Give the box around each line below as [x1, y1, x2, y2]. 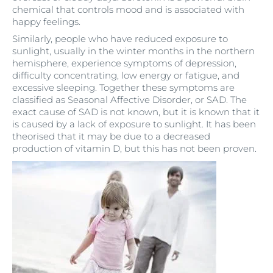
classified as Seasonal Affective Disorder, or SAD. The [12, 94, 247, 106]
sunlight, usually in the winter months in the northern [12, 45, 255, 57]
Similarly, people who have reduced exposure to [12, 33, 228, 45]
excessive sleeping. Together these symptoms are [12, 82, 235, 94]
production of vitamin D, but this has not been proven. [12, 143, 257, 155]
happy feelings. [12, 16, 80, 28]
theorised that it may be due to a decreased [12, 130, 210, 143]
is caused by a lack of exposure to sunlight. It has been [12, 118, 256, 130]
